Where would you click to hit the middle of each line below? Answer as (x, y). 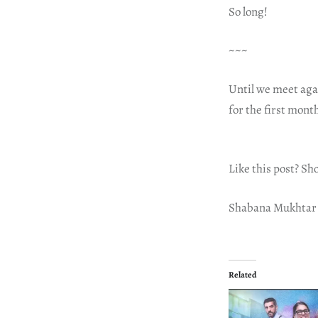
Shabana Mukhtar (273, 207)
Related (242, 275)
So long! (248, 11)
